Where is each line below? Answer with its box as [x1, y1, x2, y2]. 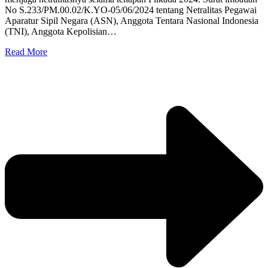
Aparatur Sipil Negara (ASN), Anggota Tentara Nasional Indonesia [5, 15, 258, 26]
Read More [5, 46, 47, 57]
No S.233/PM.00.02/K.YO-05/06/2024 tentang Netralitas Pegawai [5, 4, 257, 15]
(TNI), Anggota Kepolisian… [5, 26, 117, 36]
